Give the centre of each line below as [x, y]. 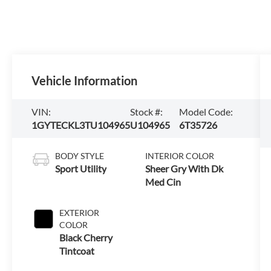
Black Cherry [86, 237]
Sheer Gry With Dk [184, 168]
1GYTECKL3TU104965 [81, 125]
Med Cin [163, 181]
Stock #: [147, 112]
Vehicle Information [85, 81]
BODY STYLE [80, 155]
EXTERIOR [80, 212]
